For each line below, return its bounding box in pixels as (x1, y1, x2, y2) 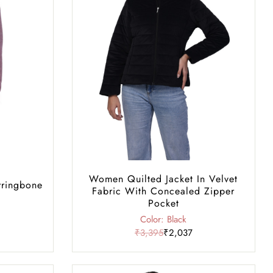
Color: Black (140, 212, 187, 226)
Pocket (147, 196, 179, 210)
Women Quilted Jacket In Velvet (89, 171, 238, 186)
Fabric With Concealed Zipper (92, 183, 235, 198)
